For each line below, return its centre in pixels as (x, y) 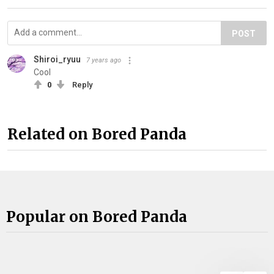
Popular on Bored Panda (97, 217)
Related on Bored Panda (97, 134)
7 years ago (104, 61)
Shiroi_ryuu (57, 60)
